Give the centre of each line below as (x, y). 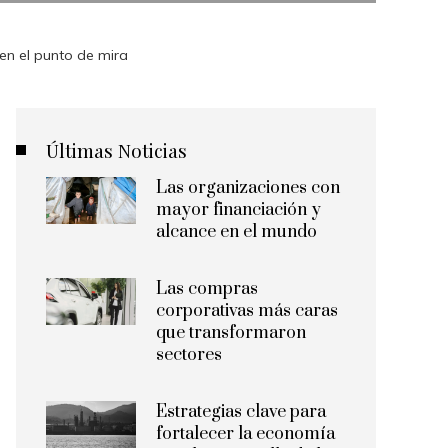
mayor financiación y (238, 210)
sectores (189, 355)
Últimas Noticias (116, 150)
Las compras (207, 289)
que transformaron (231, 333)
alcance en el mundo (236, 232)
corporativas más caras (247, 311)
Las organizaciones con (248, 188)
